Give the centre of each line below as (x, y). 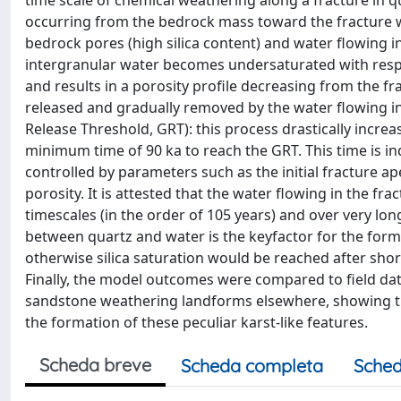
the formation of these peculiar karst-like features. (196, 322)
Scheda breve (95, 365)
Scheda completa (252, 366)
